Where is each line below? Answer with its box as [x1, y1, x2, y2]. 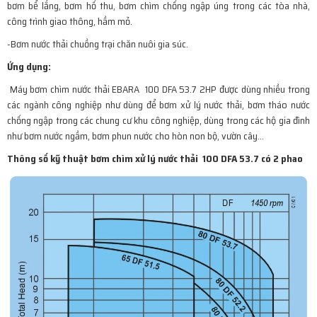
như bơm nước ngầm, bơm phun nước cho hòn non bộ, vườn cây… [7, 127, 264, 144]
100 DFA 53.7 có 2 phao [200, 150, 303, 166]
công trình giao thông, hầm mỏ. [7, 13, 132, 29]
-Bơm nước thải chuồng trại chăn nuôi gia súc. [7, 35, 188, 52]
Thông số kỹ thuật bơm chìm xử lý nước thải [7, 150, 198, 166]
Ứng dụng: [7, 58, 51, 74]
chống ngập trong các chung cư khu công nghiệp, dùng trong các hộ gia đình [7, 112, 310, 128]
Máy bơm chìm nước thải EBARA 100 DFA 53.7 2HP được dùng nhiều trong [9, 81, 311, 97]
